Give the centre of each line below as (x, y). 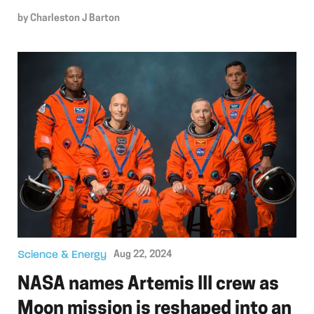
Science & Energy (62, 255)
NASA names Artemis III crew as (148, 285)
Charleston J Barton (75, 18)
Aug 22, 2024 (143, 255)
